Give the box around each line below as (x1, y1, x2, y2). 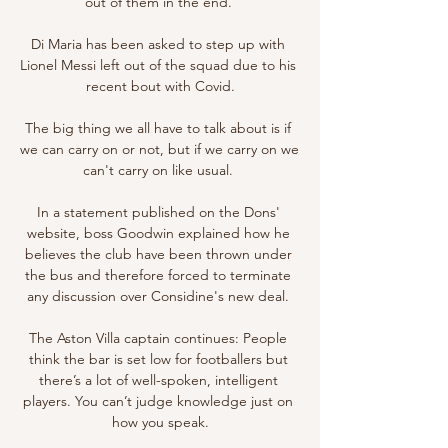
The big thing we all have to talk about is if (25, 118, 291, 137)
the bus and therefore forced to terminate (25, 265, 291, 284)
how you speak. (111, 412, 209, 431)
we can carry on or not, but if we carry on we (20, 139, 299, 158)
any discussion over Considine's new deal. (27, 286, 293, 305)
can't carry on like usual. (83, 160, 237, 179)
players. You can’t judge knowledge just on (23, 391, 293, 410)
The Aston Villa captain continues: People (29, 328, 287, 347)
